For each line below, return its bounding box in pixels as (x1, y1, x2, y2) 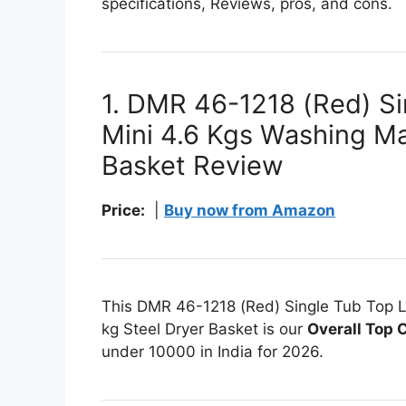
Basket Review (101, 149, 284, 181)
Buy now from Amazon (164, 200, 335, 219)
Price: (101, 200, 145, 219)
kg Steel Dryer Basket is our (101, 319, 307, 338)
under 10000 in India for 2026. (101, 342, 324, 361)
